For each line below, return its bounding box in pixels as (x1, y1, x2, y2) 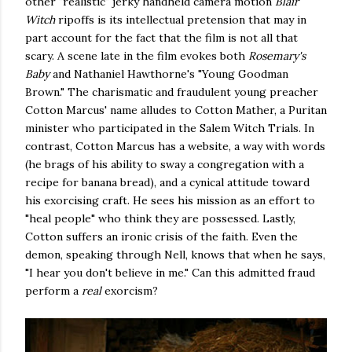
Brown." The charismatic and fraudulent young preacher (25, 85, 318, 99)
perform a (25, 284, 82, 298)
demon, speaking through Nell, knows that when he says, (25, 247, 325, 262)
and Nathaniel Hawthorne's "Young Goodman (53, 67, 288, 81)
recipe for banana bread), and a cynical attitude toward (25, 175, 310, 189)
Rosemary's (248, 49, 306, 63)
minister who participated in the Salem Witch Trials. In (25, 121, 314, 135)
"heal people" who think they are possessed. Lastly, (25, 211, 295, 225)
